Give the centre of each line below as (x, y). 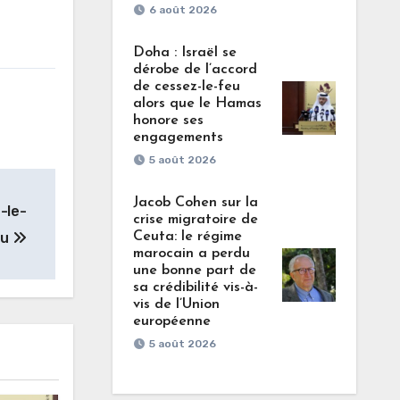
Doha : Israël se (184, 53)
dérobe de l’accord (195, 70)
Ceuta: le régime (187, 237)
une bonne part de (194, 271)
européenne (171, 321)
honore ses (168, 121)
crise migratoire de (195, 220)
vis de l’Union (176, 304)
